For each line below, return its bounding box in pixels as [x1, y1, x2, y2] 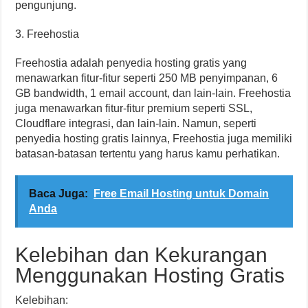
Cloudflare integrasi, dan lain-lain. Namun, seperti [15, 118, 257, 129]
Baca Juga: [29, 188, 89, 199]
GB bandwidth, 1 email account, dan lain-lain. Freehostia [15, 87, 291, 99]
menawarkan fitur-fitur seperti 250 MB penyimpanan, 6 [15, 72, 278, 84]
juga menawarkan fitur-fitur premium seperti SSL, [15, 102, 253, 114]
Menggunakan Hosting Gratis [15, 264, 285, 287]
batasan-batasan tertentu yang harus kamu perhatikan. [15, 148, 280, 159]
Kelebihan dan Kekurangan [15, 243, 268, 266]
